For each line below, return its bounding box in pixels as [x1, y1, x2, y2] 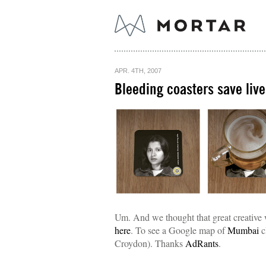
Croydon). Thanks [115, 237, 185, 249]
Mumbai [227, 224, 261, 236]
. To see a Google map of [131, 224, 227, 236]
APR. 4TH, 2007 [115, 67, 161, 74]
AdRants [185, 237, 218, 249]
